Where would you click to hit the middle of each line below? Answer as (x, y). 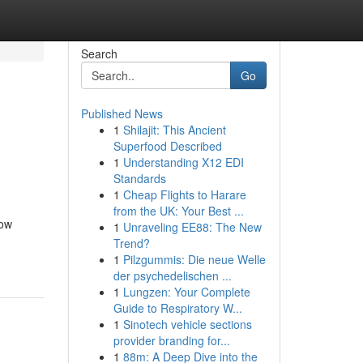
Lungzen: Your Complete (186, 292)
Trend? (131, 243)
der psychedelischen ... (172, 275)
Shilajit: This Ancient (174, 130)
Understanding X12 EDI (183, 162)
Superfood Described (167, 146)
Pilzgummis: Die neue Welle (194, 259)
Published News (122, 113)
